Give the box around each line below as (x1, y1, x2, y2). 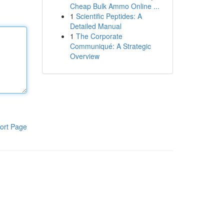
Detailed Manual (69, 21, 121, 31)
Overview (69, 51, 99, 61)
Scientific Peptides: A (75, 11, 142, 21)
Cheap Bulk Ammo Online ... (69, 1, 159, 11)
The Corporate (75, 31, 122, 41)
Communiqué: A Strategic (69, 41, 151, 51)
